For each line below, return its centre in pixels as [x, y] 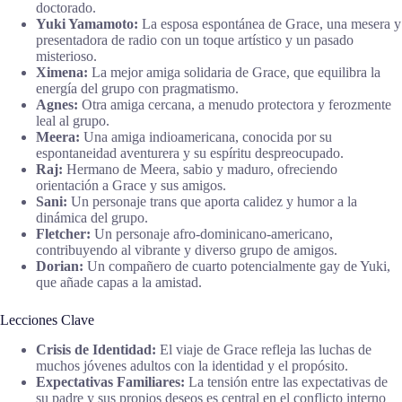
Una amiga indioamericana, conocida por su [206, 136]
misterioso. [66, 56]
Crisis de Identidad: [96, 349]
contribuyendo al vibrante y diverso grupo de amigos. [187, 249]
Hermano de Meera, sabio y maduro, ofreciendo [200, 169]
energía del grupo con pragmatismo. [137, 88]
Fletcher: [63, 233]
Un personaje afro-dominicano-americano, [212, 233]
